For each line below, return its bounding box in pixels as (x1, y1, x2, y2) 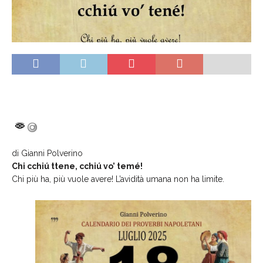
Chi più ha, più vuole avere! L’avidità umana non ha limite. (12, 174, 224, 184)
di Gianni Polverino (12, 148, 83, 158)
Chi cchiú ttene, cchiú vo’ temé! (12, 161, 143, 171)
